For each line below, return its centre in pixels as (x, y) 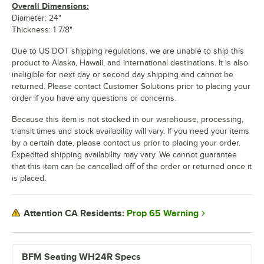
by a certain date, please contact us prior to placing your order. (126, 143)
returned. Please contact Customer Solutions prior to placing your (131, 86)
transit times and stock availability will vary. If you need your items (131, 131)
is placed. (29, 178)
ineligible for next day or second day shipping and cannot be (123, 74)
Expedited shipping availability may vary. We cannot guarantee (124, 154)
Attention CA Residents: (74, 214)
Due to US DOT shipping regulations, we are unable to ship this (128, 51)
